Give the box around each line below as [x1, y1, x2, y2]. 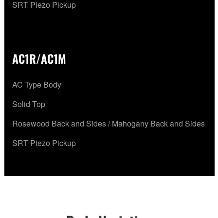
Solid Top [12, 98, 45, 110]
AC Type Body [12, 79, 61, 91]
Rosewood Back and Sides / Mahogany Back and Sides [12, 118, 205, 129]
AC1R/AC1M [12, 50, 66, 68]
